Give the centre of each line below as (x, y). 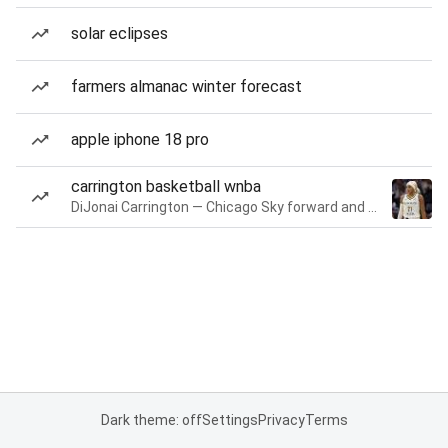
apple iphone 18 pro (140, 139)
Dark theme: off (151, 420)
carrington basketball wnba (166, 186)
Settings (229, 420)
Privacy (281, 420)
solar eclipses (119, 33)
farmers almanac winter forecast (186, 86)
